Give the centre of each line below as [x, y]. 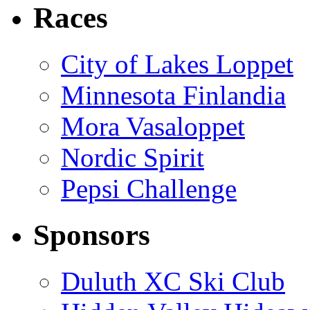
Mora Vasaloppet [153, 126]
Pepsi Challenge [149, 188]
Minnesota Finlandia [173, 95]
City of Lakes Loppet [177, 64]
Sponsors [92, 235]
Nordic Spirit [133, 157]
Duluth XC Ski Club [173, 281]
